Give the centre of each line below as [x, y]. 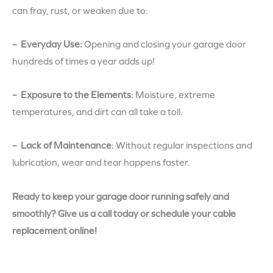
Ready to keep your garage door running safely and [121, 197]
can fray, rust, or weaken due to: [80, 11]
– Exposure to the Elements [72, 95]
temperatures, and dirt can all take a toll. [97, 112]
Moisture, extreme [175, 95]
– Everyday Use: [48, 45]
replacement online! [55, 231]
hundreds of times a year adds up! [83, 62]
